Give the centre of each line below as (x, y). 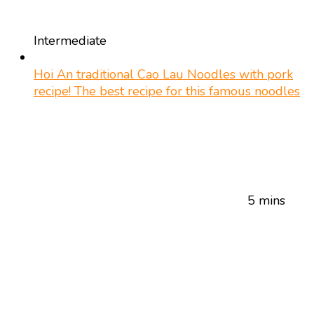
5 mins (266, 200)
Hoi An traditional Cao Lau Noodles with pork (163, 74)
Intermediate (70, 40)
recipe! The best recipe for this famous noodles (167, 91)
